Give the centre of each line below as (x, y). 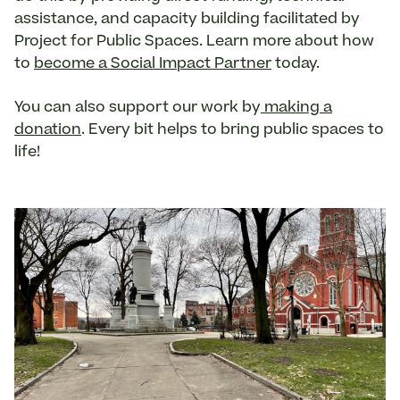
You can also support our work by (137, 108)
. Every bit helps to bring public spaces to (233, 130)
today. (296, 64)
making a (296, 108)
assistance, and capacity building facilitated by (187, 19)
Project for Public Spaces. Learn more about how (194, 42)
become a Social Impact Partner (153, 64)
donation (48, 130)
